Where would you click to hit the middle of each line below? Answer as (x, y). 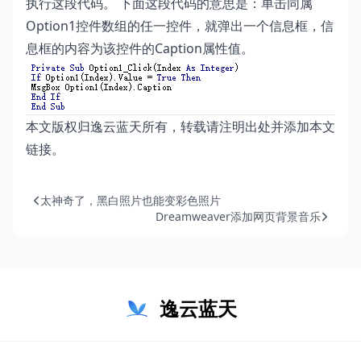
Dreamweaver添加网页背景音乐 (238, 216)
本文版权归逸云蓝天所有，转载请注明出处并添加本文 (180, 126)
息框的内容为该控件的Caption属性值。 (140, 48)
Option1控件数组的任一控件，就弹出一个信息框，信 (180, 25)
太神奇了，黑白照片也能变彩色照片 (131, 200)
